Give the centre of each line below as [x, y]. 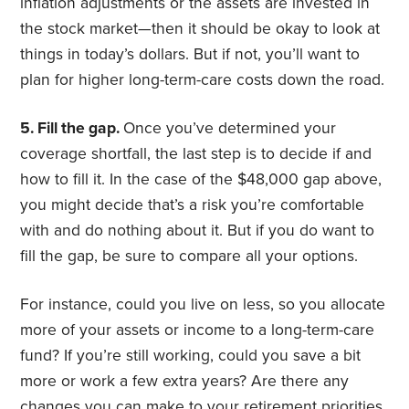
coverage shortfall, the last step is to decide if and [196, 154]
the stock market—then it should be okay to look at [200, 29]
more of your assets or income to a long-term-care [198, 330]
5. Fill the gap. [72, 129]
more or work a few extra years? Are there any [185, 382]
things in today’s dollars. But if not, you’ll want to [190, 55]
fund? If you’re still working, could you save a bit [191, 356]
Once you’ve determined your [230, 129]
